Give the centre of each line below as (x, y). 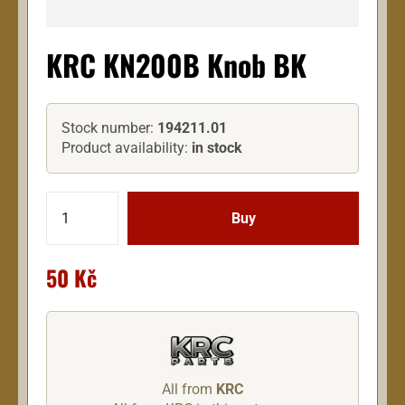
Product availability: (127, 148)
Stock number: (109, 128)
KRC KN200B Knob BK (176, 65)
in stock (217, 148)
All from (189, 389)
